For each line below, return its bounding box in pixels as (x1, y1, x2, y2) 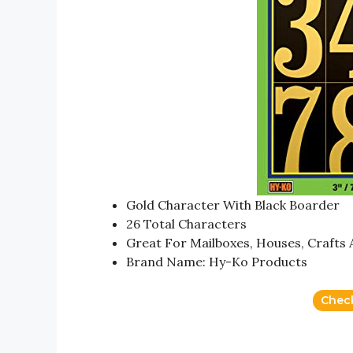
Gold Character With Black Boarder (126, 196, 340, 213)
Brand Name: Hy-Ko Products (126, 253, 307, 269)
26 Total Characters (126, 215, 247, 232)
